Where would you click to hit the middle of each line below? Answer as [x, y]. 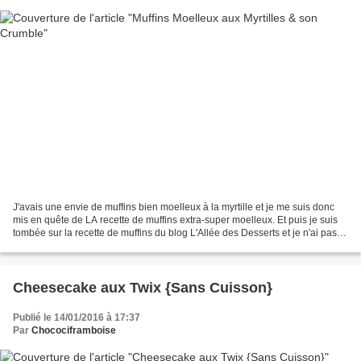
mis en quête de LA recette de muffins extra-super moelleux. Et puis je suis [175, 220]
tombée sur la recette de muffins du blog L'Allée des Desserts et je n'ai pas [175, 232]
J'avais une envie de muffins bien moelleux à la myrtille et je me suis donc [174, 207]
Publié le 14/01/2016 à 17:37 [77, 317]
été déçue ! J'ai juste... [61, 245]
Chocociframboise [74, 330]
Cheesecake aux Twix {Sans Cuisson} [143, 287]
